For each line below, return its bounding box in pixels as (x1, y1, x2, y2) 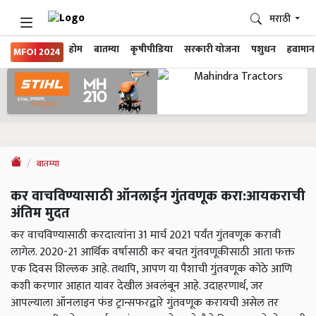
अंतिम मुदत (11, 201, 70, 226)
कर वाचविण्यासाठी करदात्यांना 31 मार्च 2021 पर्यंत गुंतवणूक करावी (11, 226, 281, 245)
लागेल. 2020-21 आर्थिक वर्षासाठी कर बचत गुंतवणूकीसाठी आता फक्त (11, 243, 295, 262)
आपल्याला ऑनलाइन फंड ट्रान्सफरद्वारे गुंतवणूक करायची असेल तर (11, 293, 279, 313)
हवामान (287, 42, 315, 57)
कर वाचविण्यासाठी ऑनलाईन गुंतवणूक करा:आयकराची (11, 184, 305, 209)
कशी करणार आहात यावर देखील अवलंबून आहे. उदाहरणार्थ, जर (11, 276, 263, 296)
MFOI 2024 (13, 44, 61, 60)
